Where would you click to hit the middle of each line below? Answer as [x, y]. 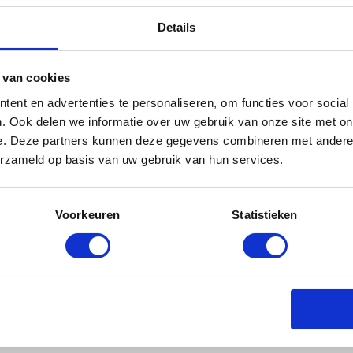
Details [176, 27]
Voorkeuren [87, 214]
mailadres [208, 22]
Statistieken [265, 214]
